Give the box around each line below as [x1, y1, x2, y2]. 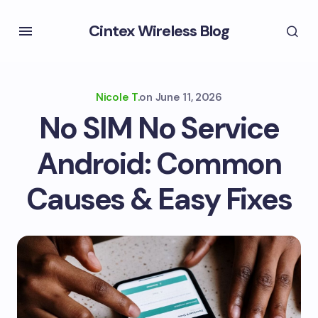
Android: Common [36, 144, 282, 183]
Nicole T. [96, 90, 140, 104]
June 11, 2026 [155, 90, 222, 104]
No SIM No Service [39, 109, 279, 148]
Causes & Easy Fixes [26, 180, 292, 219]
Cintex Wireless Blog [89, 21, 229, 41]
